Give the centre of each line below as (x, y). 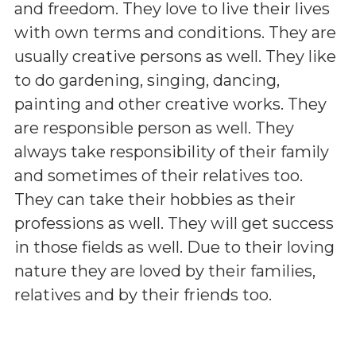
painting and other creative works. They (170, 104)
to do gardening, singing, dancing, (147, 80)
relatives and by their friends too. (143, 294)
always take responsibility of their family (172, 151)
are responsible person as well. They (154, 128)
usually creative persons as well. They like (175, 56)
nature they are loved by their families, (165, 271)
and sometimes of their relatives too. (159, 175)
